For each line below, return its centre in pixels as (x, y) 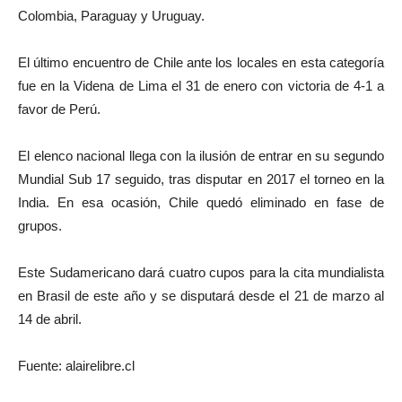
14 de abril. (50, 319)
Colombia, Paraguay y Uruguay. (111, 16)
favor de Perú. (59, 109)
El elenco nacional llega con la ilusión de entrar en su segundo (201, 156)
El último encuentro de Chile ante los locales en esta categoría (201, 63)
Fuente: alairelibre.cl (76, 366)
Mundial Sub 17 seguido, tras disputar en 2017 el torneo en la (201, 179)
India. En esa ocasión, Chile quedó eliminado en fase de (201, 203)
